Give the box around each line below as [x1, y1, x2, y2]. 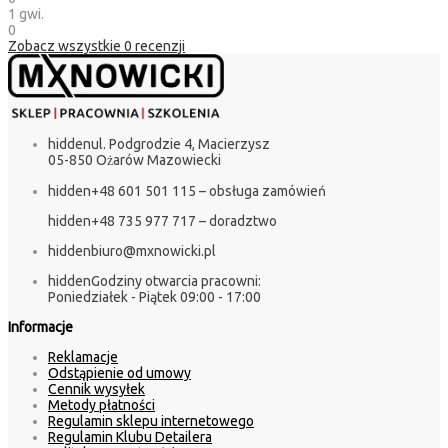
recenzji [132, 38, 185, 55]
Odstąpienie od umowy [48, 364, 191, 381]
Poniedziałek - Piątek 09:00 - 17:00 [48, 288, 261, 305]
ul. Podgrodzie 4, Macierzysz [91, 135, 270, 152]
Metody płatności [48, 396, 155, 413]
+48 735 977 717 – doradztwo [91, 212, 277, 229]
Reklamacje [48, 348, 118, 365]
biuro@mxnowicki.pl [91, 242, 216, 259]
